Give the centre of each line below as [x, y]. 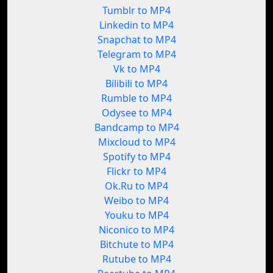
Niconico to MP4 [136, 230]
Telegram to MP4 [136, 55]
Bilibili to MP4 [136, 84]
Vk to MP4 [136, 69]
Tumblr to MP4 [136, 11]
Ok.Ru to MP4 [136, 186]
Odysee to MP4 [136, 113]
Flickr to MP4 [136, 172]
